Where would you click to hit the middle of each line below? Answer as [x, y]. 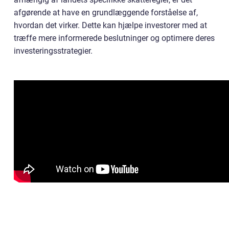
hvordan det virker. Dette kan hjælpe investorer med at [110, 25]
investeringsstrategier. [53, 51]
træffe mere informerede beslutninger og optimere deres [114, 38]
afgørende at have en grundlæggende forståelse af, [106, 12]
